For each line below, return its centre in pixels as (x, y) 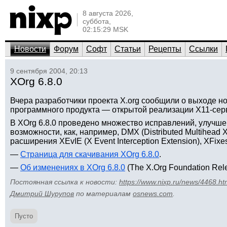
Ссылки (203, 49)
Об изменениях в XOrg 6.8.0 (73, 167)
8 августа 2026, (108, 13)
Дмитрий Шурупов (42, 194)
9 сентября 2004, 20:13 (49, 71)
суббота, (97, 21)
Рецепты (165, 49)
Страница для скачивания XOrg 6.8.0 (90, 154)
